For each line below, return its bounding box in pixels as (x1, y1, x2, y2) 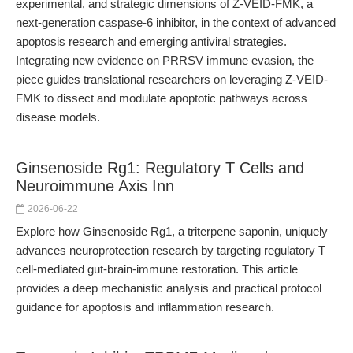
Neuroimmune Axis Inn (16, 177, 174, 195)
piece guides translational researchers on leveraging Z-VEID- (16, 72, 328, 86)
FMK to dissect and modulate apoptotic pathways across (16, 91, 307, 105)
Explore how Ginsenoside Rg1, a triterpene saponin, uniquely (16, 225, 328, 238)
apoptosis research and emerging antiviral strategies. (16, 35, 287, 48)
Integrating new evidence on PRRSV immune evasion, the (16, 54, 314, 67)
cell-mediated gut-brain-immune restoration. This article (16, 262, 298, 276)
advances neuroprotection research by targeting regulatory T (16, 243, 325, 257)
